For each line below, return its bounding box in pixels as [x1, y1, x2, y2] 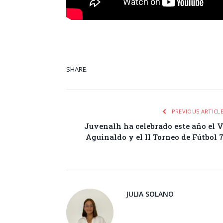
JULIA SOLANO [126, 189, 174, 199]
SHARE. [66, 64, 88, 74]
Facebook [177, 65, 212, 75]
